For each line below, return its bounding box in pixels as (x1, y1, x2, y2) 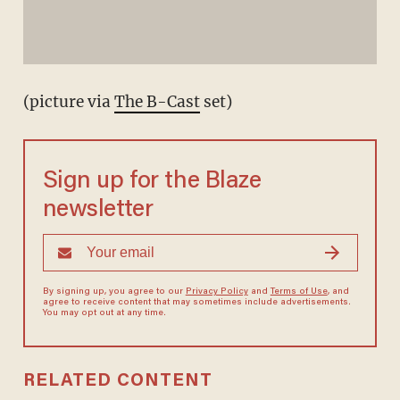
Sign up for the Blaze (42, 170, 262, 195)
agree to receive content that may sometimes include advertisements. (42, 298, 351, 308)
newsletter (42, 198, 154, 223)
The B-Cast (113, 92, 200, 112)
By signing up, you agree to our (42, 287, 186, 297)
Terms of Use (270, 287, 328, 297)
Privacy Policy (185, 287, 248, 297)
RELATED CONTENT (22, 372, 212, 391)
